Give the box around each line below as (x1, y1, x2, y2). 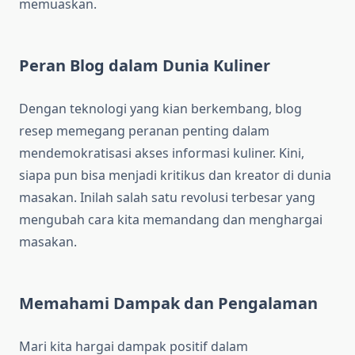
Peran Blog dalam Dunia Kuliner (19, 55, 270, 77)
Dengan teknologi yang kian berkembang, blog (19, 100, 302, 118)
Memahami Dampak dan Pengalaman (19, 292, 318, 315)
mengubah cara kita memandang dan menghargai (19, 211, 323, 229)
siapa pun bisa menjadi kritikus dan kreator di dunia (19, 166, 331, 185)
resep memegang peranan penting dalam (19, 122, 269, 140)
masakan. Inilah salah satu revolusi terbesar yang (19, 189, 315, 207)
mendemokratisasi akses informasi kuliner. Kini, (19, 144, 304, 162)
